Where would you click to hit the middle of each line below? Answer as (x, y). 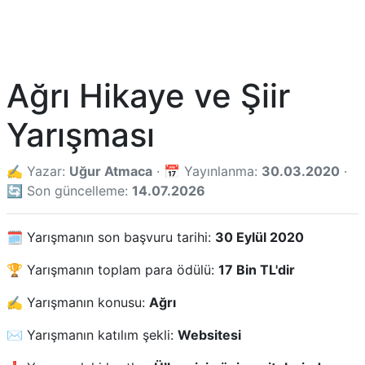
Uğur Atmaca (111, 171)
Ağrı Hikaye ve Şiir (148, 96)
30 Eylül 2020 (259, 237)
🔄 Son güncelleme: (69, 191)
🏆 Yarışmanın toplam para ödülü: (112, 270)
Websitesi (209, 335)
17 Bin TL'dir (257, 270)
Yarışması (81, 135)
